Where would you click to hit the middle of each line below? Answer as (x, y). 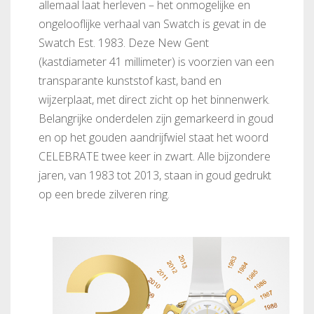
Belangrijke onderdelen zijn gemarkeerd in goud (156, 118)
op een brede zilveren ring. (104, 194)
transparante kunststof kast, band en (130, 81)
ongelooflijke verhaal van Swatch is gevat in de (152, 24)
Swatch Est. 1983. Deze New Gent (124, 43)
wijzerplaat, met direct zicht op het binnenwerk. (154, 100)
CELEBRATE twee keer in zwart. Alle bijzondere (155, 156)
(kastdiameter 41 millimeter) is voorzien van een (156, 62)
